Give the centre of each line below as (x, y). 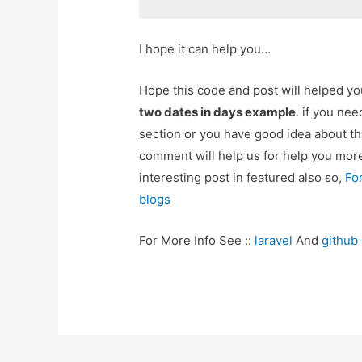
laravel (274, 241)
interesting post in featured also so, (242, 178)
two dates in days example (218, 112)
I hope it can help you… (205, 49)
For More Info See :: (197, 241)
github (340, 241)
